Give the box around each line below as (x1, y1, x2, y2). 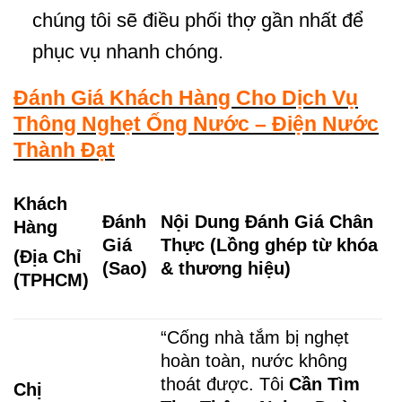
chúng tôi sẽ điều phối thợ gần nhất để (31, 8, 363, 31)
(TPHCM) (13, 270, 89, 291)
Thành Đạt (13, 138, 115, 162)
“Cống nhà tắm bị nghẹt (161, 327, 350, 347)
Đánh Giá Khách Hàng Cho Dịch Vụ (13, 86, 358, 110)
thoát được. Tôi (161, 373, 290, 394)
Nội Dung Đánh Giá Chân (161, 211, 374, 232)
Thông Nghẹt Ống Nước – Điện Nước (13, 112, 379, 136)
